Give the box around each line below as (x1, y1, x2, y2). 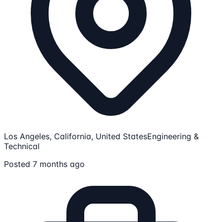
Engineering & (147, 131, 199, 141)
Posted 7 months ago (4, 159, 85, 169)
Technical (4, 141, 40, 151)
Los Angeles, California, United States (4, 131, 147, 141)
